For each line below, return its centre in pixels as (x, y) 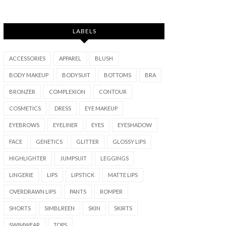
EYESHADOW (135, 125)
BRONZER (22, 92)
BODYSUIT (76, 75)
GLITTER (88, 142)
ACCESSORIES (27, 58)
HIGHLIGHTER (28, 158)
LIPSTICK (83, 175)
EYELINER (65, 125)
